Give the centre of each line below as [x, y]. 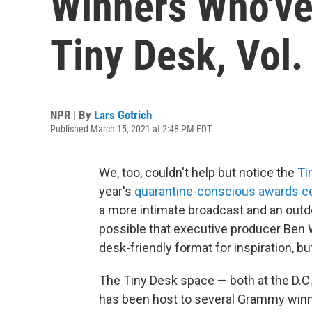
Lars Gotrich [123, 115]
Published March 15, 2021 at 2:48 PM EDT [131, 129]
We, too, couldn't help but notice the [198, 172]
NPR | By [72, 115]
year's [117, 191]
